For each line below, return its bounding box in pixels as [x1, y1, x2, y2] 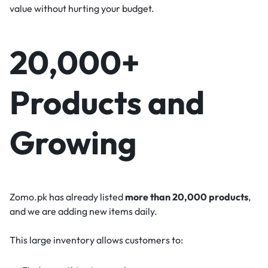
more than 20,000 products [125, 190, 248, 203]
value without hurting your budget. [10, 2, 154, 15]
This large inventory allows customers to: [10, 233, 183, 246]
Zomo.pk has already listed [10, 190, 125, 203]
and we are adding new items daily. [10, 205, 157, 217]
